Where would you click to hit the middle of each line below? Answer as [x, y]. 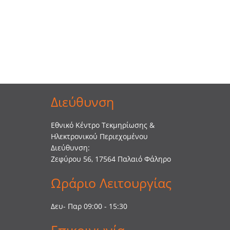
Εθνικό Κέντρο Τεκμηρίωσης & [103, 125]
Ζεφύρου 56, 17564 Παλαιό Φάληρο [111, 159]
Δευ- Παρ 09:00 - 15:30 [89, 206]
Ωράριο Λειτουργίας [111, 183]
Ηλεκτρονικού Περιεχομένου [99, 136]
